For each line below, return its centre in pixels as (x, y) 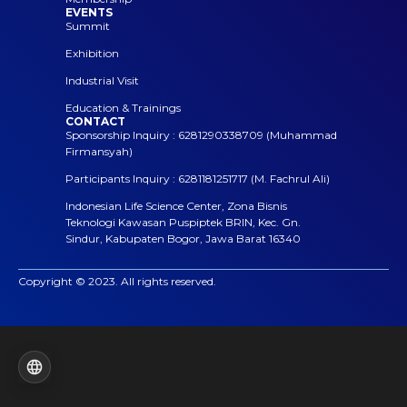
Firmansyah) (99, 151)
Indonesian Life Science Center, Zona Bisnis (176, 205)
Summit (88, 25)
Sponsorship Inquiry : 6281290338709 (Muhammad (201, 134)
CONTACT (95, 121)
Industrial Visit (102, 80)
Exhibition (92, 53)
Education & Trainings (123, 107)
